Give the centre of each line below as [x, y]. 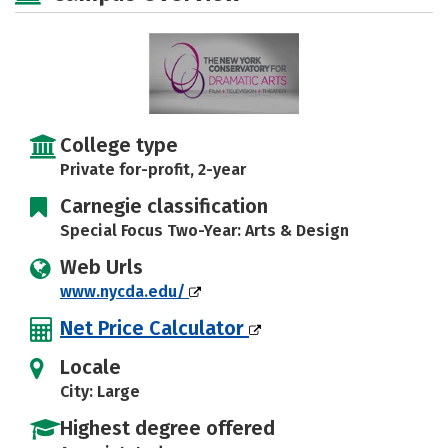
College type [119, 145]
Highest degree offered [167, 428]
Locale [90, 367]
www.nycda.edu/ [124, 291]
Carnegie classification [164, 206]
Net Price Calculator [154, 328]
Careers [70, 18]
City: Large [100, 391]
